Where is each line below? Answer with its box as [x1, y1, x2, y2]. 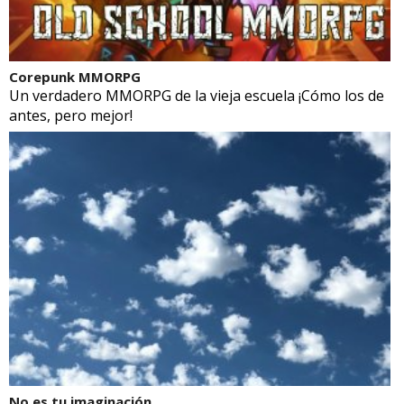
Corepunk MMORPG [9, 67, 141, 86]
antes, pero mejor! [9, 105, 133, 125]
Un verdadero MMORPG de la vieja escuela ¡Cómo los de [9, 85, 384, 106]
